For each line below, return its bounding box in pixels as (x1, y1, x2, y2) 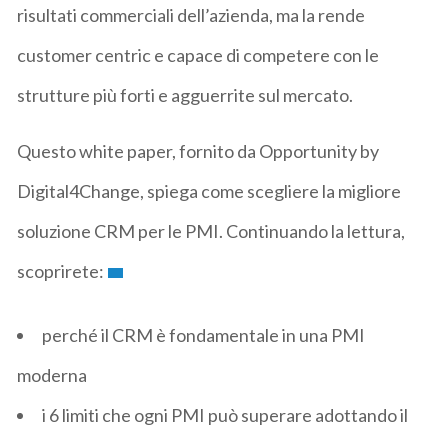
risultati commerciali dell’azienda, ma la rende (17, 3, 366, 26)
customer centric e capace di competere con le (17, 43, 380, 66)
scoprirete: (17, 259, 105, 282)
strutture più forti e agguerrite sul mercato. (17, 83, 354, 106)
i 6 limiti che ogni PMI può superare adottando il (42, 403, 409, 426)
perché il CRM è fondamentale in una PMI (42, 323, 366, 346)
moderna (17, 363, 88, 386)
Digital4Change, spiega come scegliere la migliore (17, 179, 402, 202)
